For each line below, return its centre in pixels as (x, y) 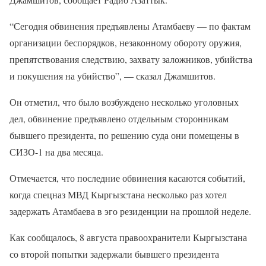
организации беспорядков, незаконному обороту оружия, (126, 42)
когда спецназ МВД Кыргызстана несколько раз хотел (118, 194)
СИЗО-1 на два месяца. (56, 152)
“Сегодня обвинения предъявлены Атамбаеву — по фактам (130, 26)
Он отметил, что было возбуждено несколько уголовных (124, 102)
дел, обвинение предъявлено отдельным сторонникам (119, 118)
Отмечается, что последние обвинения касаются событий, (127, 178)
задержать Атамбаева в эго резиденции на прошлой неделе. (130, 211)
